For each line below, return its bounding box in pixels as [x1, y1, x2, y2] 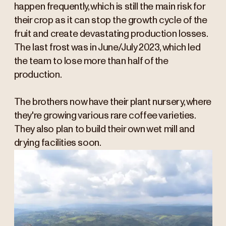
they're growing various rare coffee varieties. [14, 111, 196, 121]
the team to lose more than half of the [14, 56, 168, 67]
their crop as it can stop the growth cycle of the [14, 16, 207, 26]
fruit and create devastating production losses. [14, 29, 208, 39]
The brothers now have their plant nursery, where [14, 97, 211, 107]
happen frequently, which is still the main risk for [14, 2, 205, 12]
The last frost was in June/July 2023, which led [14, 43, 201, 53]
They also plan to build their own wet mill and [14, 125, 195, 135]
